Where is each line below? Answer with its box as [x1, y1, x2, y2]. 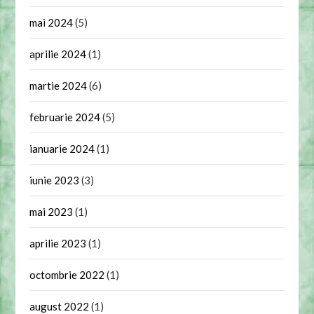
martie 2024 [29, 78, 88, 92]
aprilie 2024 [29, 47, 87, 60]
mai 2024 [29, 15, 74, 29]
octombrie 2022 [29, 268, 105, 281]
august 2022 [29, 299, 90, 313]
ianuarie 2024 [29, 142, 95, 155]
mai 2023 [29, 205, 74, 218]
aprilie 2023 [29, 236, 87, 250]
